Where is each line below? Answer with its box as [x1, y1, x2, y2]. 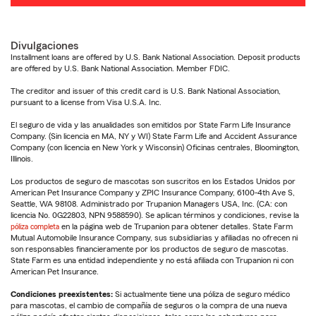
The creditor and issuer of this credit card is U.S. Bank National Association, [11, 87, 281, 96]
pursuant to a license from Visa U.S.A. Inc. [11, 98, 162, 107]
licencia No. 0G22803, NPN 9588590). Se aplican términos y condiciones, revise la [11, 211, 299, 220]
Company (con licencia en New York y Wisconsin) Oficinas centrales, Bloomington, [11, 143, 300, 152]
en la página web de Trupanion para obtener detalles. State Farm [59, 222, 293, 231]
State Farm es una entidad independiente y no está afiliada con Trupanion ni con [11, 256, 293, 265]
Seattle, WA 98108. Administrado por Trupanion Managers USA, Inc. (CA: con [11, 200, 287, 209]
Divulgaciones [11, 40, 78, 52]
